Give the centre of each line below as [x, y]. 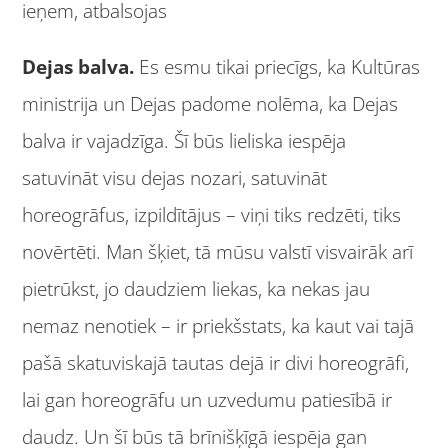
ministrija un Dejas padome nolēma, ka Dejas [210, 104]
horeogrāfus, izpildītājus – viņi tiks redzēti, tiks [212, 215]
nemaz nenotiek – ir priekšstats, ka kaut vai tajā [218, 326]
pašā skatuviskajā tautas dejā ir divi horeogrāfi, [216, 363]
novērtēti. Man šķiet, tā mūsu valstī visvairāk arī [218, 252]
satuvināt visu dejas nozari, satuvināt [175, 178]
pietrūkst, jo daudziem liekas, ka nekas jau [196, 289]
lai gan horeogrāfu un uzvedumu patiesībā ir [207, 400]
